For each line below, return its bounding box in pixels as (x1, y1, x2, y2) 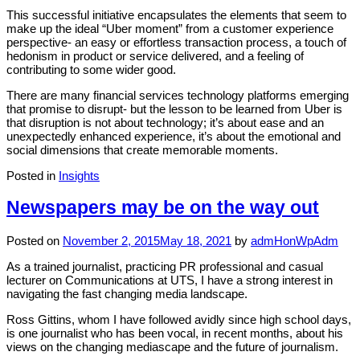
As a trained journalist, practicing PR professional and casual (6, 259, 323, 273)
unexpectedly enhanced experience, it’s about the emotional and (6, 129, 341, 144)
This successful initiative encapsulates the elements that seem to (6, 8, 346, 22)
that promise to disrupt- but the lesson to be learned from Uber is (6, 102, 342, 117)
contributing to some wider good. (6, 63, 176, 77)
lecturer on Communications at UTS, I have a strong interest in (6, 272, 333, 287)
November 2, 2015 (63, 233, 160, 247)
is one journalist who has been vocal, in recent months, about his (6, 325, 343, 340)
